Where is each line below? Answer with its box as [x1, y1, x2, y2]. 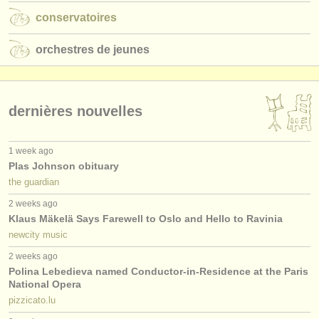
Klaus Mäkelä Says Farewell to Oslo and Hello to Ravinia [9, 213, 283, 225]
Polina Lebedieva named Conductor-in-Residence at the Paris [9, 266, 308, 278]
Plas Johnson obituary [9, 160, 119, 172]
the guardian [9, 177, 59, 188]
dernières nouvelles [9, 103, 142, 120]
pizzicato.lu [9, 295, 56, 306]
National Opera [9, 278, 81, 291]
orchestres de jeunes [36, 43, 150, 56]
